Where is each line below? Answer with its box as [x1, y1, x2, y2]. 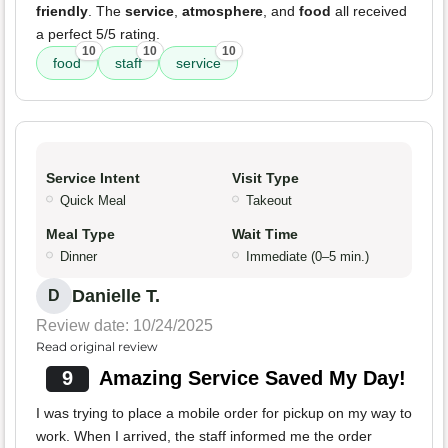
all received [331, 3, 407, 20]
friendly [36, 3, 88, 20]
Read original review [36, 339, 158, 355]
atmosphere [182, 3, 263, 20]
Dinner [60, 249, 97, 265]
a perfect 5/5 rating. [36, 26, 160, 43]
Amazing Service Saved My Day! [98, 367, 406, 390]
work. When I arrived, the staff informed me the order [36, 428, 372, 445]
